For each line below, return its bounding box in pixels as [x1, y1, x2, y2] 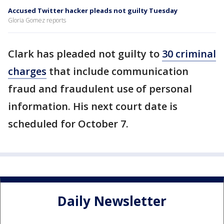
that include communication [46, 64, 188, 78]
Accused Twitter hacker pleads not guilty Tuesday [8, 5, 177, 15]
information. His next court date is [8, 99, 177, 113]
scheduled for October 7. [8, 116, 128, 130]
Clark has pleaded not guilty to [8, 46, 162, 60]
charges [8, 64, 46, 78]
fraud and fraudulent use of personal [8, 81, 192, 95]
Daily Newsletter [57, 192, 166, 210]
